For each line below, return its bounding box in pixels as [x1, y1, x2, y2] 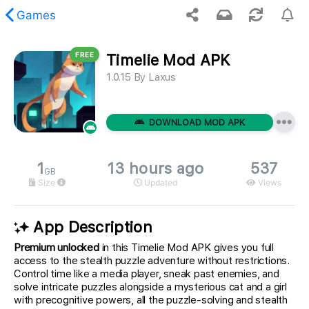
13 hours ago [108, 159, 204, 177]
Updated [142, 177, 178, 188]
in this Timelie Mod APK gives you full [99, 241, 275, 255]
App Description [29, 218, 152, 237]
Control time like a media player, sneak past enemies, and [14, 268, 279, 281]
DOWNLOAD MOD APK [149, 117, 245, 128]
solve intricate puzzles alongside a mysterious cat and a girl [14, 281, 287, 294]
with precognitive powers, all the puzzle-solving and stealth [14, 294, 288, 307]
